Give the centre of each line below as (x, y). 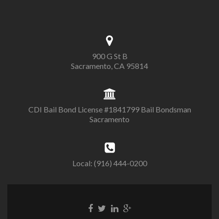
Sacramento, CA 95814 (109, 66)
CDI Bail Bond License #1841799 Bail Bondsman (109, 109)
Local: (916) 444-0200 (109, 163)
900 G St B (109, 56)
